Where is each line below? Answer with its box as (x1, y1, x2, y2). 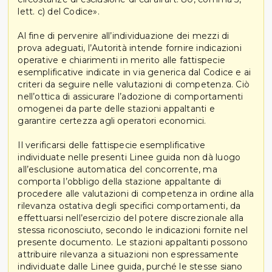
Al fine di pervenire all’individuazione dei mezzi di (18, 30, 229, 41)
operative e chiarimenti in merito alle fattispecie (18, 54, 225, 66)
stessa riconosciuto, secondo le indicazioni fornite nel (18, 224, 248, 236)
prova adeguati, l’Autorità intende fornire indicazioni (18, 42, 242, 53)
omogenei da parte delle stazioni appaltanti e (18, 103, 215, 114)
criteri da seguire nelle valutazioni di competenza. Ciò (18, 78, 250, 90)
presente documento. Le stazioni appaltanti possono (18, 236, 248, 248)
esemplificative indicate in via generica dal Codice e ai (18, 66, 251, 78)
